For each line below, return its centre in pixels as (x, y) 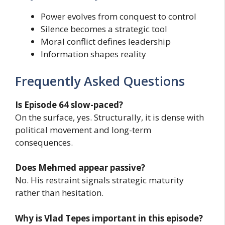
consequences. (44, 142)
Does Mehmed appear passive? (80, 168)
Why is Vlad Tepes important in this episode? (109, 218)
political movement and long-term (83, 130)
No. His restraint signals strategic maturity (99, 180)
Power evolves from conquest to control (119, 17)
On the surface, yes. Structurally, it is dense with (109, 117)
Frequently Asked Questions (100, 81)
